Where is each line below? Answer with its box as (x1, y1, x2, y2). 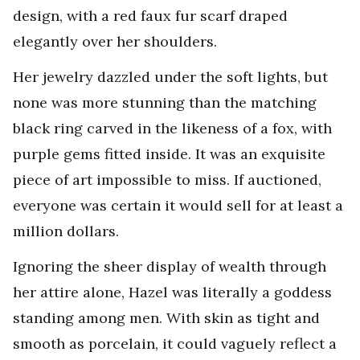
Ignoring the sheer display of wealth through (13, 257, 326, 276)
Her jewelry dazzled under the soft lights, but (13, 67, 328, 86)
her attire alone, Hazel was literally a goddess (13, 283, 332, 301)
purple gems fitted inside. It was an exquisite (13, 145, 325, 163)
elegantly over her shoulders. (13, 32, 217, 51)
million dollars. (13, 222, 119, 240)
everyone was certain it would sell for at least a (13, 196, 343, 215)
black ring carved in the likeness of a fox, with (13, 119, 332, 137)
